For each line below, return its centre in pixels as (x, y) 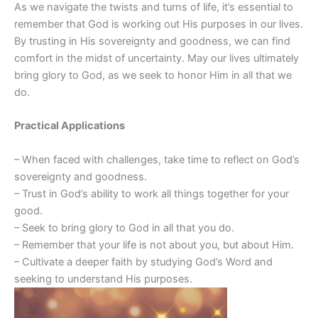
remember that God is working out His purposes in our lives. (159, 24)
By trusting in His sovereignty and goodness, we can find (152, 41)
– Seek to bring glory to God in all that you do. (124, 227)
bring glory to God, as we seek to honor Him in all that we (153, 75)
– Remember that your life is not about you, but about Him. (154, 245)
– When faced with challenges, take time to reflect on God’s (157, 159)
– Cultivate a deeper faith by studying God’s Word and (143, 262)
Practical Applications (70, 126)
